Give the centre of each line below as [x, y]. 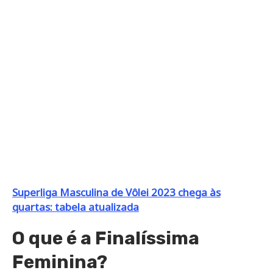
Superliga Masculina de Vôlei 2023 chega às [116, 202]
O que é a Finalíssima [106, 248]
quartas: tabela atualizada [76, 217]
